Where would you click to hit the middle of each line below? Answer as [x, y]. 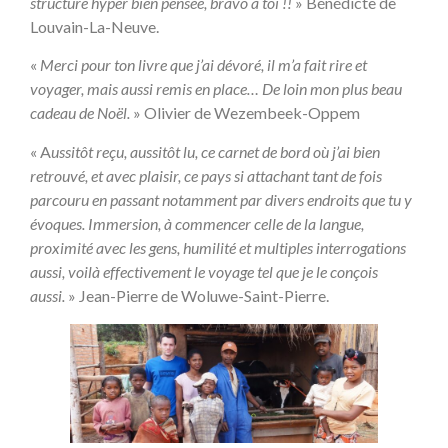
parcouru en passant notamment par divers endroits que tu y [221, 199]
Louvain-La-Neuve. [94, 26]
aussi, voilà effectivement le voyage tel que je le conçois [204, 271]
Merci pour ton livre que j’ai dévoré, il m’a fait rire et [203, 65]
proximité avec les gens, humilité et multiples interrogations [218, 247]
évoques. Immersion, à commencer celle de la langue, [197, 223]
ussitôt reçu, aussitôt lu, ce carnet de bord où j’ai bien [215, 151]
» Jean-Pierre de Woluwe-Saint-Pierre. [197, 295]
